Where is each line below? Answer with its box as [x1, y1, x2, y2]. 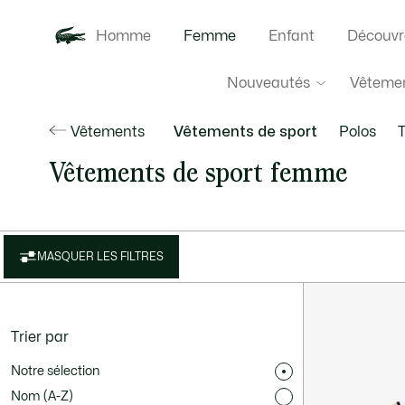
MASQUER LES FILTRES [37, 251, 164, 262]
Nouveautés [226, 75, 310, 90]
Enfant [268, 29, 315, 43]
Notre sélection [11, 365, 99, 377]
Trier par [11, 330, 69, 344]
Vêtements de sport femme [48, 155, 347, 189]
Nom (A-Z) [11, 391, 73, 402]
